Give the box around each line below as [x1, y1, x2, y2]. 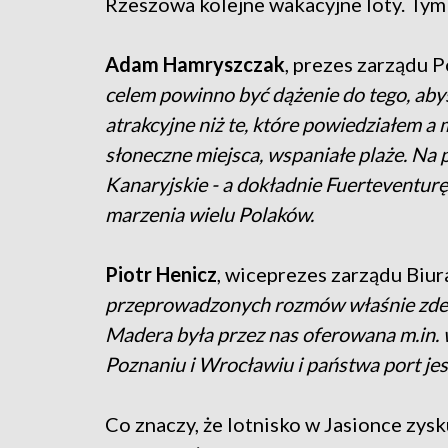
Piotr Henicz [105, 261, 217, 286]
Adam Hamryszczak [105, 51, 285, 76]
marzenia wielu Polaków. [105, 201, 314, 226]
